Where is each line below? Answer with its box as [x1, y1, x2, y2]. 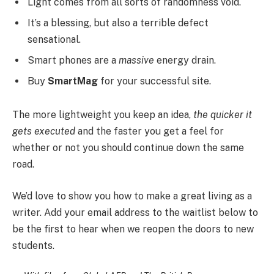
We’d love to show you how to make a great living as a [12, 190, 252, 202]
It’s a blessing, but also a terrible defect [28, 17, 209, 29]
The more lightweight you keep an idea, [12, 109, 193, 121]
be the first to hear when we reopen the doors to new [12, 223, 254, 235]
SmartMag [48, 75, 98, 87]
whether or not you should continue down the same [12, 142, 244, 154]
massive [119, 54, 154, 66]
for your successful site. [98, 75, 211, 87]
